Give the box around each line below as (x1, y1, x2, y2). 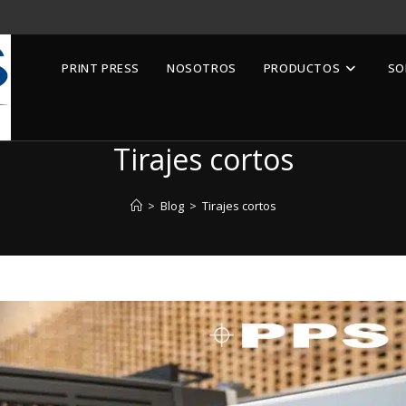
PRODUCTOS (263, 60, 341, 76)
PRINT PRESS (62, 60, 140, 76)
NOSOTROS (166, 60, 237, 76)
